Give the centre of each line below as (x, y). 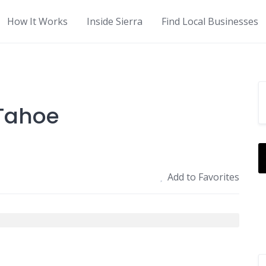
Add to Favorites (204, 177)
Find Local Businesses (210, 21)
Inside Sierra (115, 21)
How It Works (37, 21)
